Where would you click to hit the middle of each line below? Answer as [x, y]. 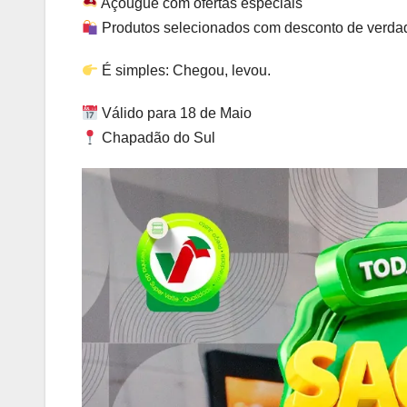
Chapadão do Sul [157, 138]
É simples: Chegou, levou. [185, 71]
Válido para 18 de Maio [175, 114]
